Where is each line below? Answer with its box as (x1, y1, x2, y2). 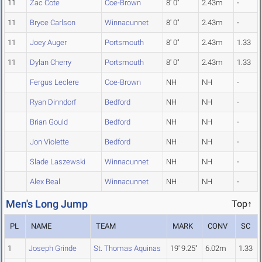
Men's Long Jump (6, 198, 88, 211)
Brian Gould (30, 118, 68, 127)
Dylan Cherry (30, 58, 71, 67)
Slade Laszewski (30, 157, 85, 167)
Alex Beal (30, 177, 60, 187)
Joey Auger (30, 38, 67, 47)
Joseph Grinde (29, 244, 77, 253)
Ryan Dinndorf (30, 98, 76, 107)
